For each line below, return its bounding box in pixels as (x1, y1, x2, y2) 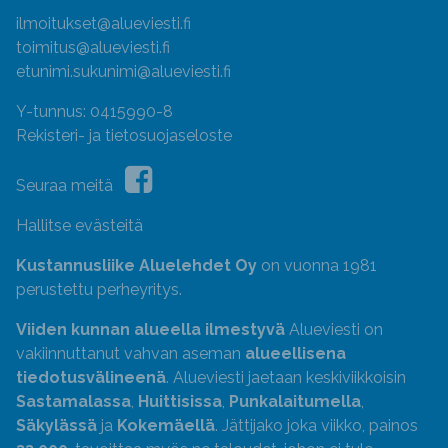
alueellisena (245, 344, 346, 363)
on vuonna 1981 (257, 256, 377, 275)
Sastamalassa (16, 392, 131, 411)
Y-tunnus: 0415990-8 (16, 102, 173, 121)
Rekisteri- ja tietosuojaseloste (16, 126, 232, 145)
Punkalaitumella (229, 392, 361, 411)
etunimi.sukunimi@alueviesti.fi (16, 62, 231, 81)
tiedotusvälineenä (16, 368, 166, 387)
